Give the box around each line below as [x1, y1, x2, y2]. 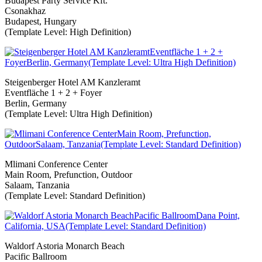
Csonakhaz [5, 5, 46, 16]
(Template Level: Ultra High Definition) [5, 108, 152, 119]
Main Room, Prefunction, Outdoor [5, 169, 132, 180]
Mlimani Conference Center [5, 158, 108, 169]
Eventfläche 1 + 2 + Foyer [5, 87, 102, 98]
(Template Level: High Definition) [5, 26, 131, 37]
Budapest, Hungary [5, 16, 77, 26]
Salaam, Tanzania [5, 180, 70, 190]
